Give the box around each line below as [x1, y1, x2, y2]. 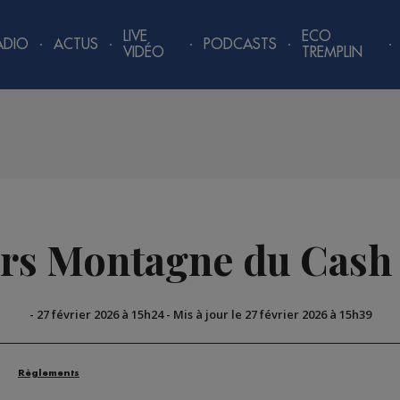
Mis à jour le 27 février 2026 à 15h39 [172, 306, 371, 323]
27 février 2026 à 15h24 [36, 306, 163, 323]
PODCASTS [204, 37, 278, 52]
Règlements [18, 369, 79, 379]
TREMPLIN [302, 46, 363, 60]
